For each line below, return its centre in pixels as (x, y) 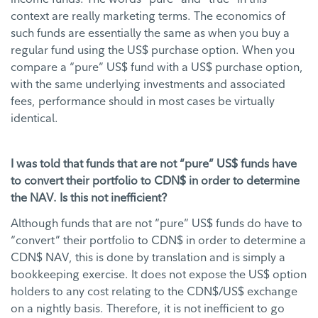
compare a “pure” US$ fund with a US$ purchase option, (157, 67)
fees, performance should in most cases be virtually (143, 101)
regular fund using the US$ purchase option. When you (153, 50)
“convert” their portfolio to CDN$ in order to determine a (158, 240)
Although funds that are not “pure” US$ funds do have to (157, 223)
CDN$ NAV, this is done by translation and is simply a (148, 257)
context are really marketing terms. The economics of (148, 16)
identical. (34, 118)
